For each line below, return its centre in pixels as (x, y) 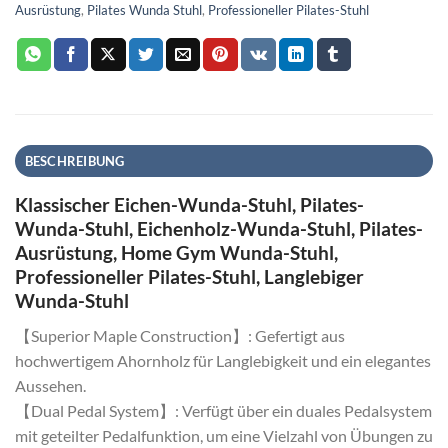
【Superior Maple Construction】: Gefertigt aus (180, 335)
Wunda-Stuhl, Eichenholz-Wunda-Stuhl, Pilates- (219, 229)
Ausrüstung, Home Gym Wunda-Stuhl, (176, 253)
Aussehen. (50, 385)
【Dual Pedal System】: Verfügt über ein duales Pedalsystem (223, 410)
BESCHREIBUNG (74, 161)
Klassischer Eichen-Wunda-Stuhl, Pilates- (189, 205)
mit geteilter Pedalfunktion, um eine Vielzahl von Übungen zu (224, 435)
